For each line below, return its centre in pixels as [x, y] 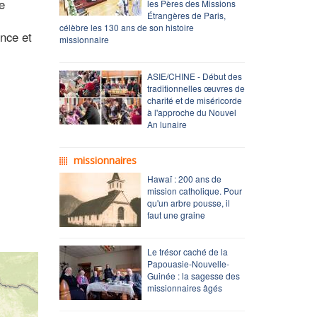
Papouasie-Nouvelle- [188, 263]
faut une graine [176, 214]
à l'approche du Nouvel [191, 112]
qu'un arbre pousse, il [188, 202]
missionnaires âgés [184, 287]
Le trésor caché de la [187, 251]
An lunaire [167, 124]
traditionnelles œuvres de [196, 88]
